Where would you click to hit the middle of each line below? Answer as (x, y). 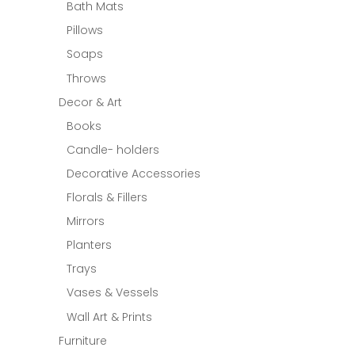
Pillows (84, 30)
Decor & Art (90, 103)
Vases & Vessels (112, 293)
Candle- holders (113, 150)
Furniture (82, 341)
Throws (86, 79)
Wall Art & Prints (109, 317)
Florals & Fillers (107, 198)
